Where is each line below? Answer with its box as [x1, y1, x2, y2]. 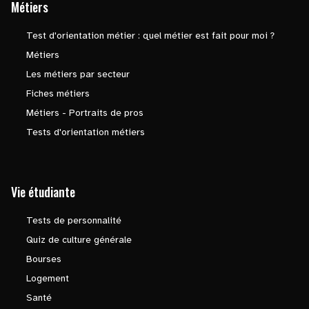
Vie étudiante [11, 183, 75, 201]
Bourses [26, 253, 61, 265]
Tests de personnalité [26, 215, 121, 226]
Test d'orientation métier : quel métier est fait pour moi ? [26, 30, 275, 41]
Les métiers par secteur [26, 68, 130, 80]
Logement [26, 272, 69, 284]
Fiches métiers [26, 88, 90, 99]
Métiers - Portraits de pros [26, 107, 143, 119]
